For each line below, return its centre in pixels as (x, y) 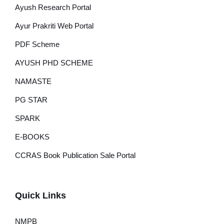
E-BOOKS (32, 137)
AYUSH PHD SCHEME (54, 63)
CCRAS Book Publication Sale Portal (75, 155)
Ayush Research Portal (53, 7)
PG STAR (31, 100)
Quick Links (40, 195)
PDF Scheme (37, 44)
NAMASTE (33, 81)
